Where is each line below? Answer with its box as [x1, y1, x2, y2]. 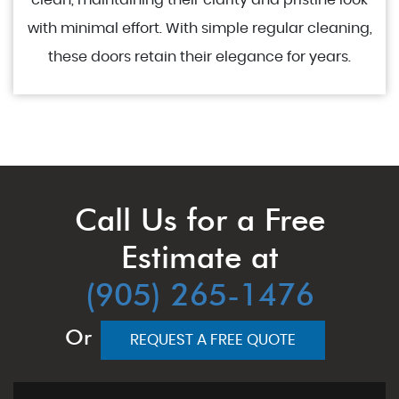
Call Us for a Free [74, 200, 325, 239]
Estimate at [120, 238, 279, 276]
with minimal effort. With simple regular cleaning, [27, 21, 372, 36]
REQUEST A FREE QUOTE [130, 332, 296, 347]
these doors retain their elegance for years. [48, 50, 351, 64]
